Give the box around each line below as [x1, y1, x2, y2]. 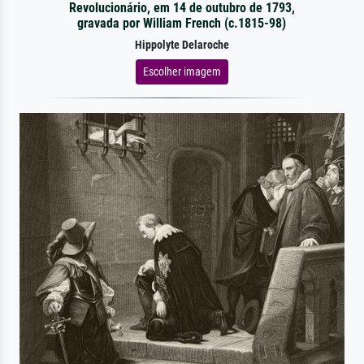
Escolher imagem [143, 64, 221, 78]
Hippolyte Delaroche [135, 37, 229, 52]
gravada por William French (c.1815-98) [77, 15, 287, 31]
